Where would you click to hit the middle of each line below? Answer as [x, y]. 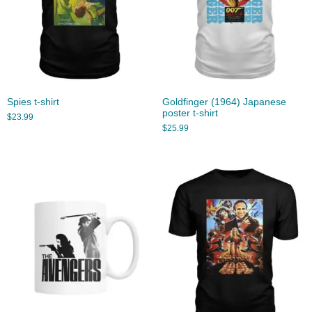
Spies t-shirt [33, 102]
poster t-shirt [190, 114]
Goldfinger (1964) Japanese [224, 102]
